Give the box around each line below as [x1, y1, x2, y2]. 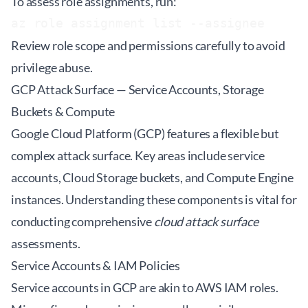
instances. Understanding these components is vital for [11, 192, 297, 207]
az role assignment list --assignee [11, 16, 272, 30]
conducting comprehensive [11, 214, 154, 229]
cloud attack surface [154, 214, 258, 229]
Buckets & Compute [11, 104, 115, 119]
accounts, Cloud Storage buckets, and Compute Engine [11, 170, 294, 185]
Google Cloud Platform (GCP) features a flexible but [11, 126, 279, 141]
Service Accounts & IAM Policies [11, 258, 181, 273]
